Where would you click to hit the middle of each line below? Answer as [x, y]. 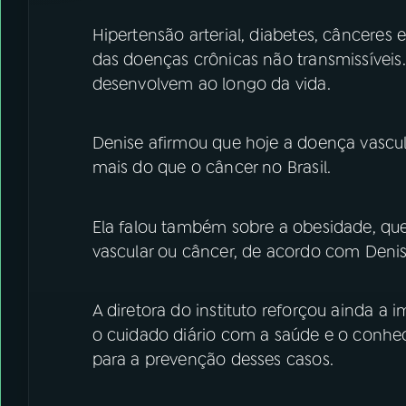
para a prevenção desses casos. [213, 360]
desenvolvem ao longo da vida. [211, 84]
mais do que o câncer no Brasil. [212, 168]
